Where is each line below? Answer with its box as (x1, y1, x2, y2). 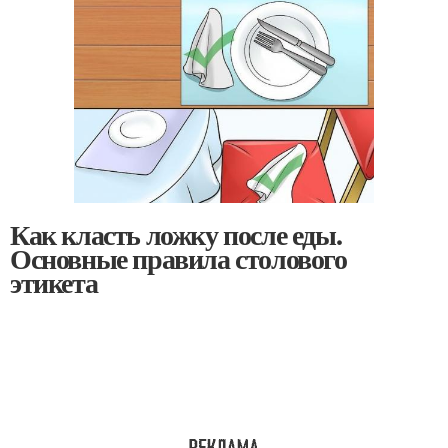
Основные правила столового (10, 238, 347, 280)
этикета (10, 262, 98, 304)
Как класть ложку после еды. (10, 214, 342, 256)
